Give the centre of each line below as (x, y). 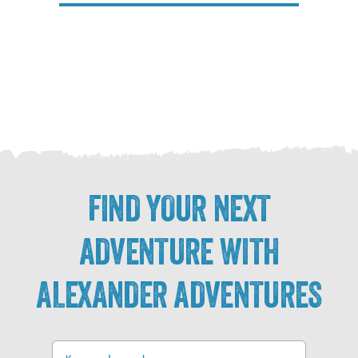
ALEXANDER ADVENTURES (179, 294)
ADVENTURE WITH (179, 251)
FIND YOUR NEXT (179, 208)
